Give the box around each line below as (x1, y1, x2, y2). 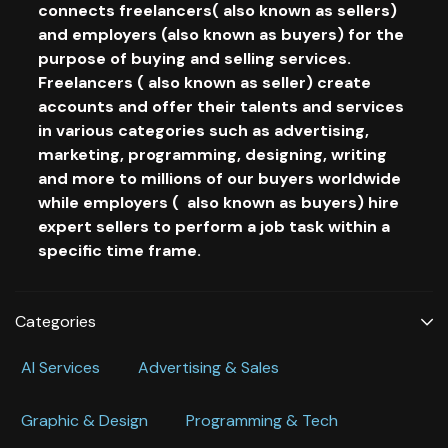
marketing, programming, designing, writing (38, 143, 387, 165)
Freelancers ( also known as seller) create (38, 71, 371, 93)
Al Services (21, 356, 100, 378)
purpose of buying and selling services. (38, 47, 351, 69)
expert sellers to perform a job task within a (38, 215, 390, 237)
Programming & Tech (186, 409, 338, 431)
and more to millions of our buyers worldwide (38, 167, 401, 189)
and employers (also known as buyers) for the (38, 23, 404, 45)
